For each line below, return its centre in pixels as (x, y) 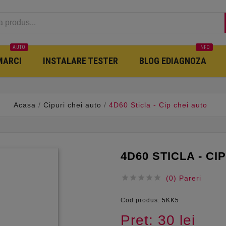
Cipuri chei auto (72, 105)
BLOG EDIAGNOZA (173, 61)
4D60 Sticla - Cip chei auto (158, 105)
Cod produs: (141, 201)
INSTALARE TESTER (80, 61)
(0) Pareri (184, 178)
